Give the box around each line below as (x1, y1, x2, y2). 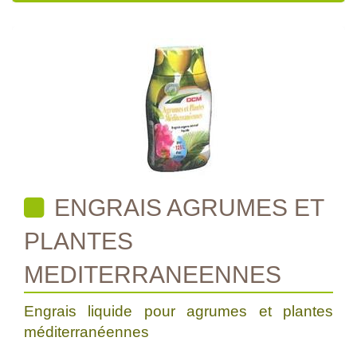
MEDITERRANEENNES (24, 261, 281, 288)
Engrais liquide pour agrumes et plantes (24, 303, 333, 320)
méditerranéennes (24, 324, 153, 340)
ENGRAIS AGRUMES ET (48, 194, 324, 221)
